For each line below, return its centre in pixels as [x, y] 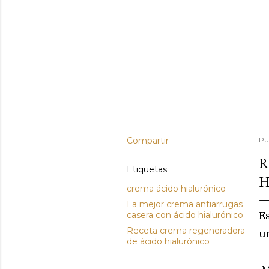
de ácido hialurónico [168, 241]
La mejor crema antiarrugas [185, 204]
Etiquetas [147, 169]
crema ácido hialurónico [176, 189]
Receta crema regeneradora [186, 231]
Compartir [148, 141]
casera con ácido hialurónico [185, 215]
